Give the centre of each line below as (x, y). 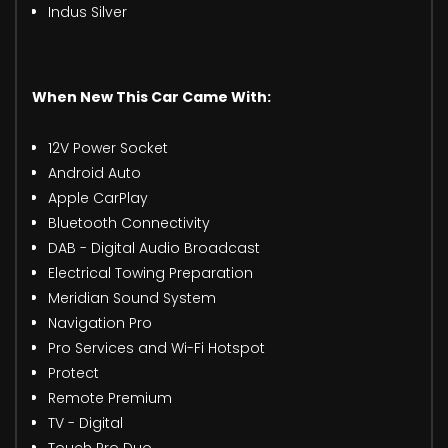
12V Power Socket (108, 148)
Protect (73, 373)
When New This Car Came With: (151, 97)
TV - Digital (85, 423)
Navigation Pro (100, 323)
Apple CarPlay (98, 198)
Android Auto (94, 173)
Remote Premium (110, 398)
